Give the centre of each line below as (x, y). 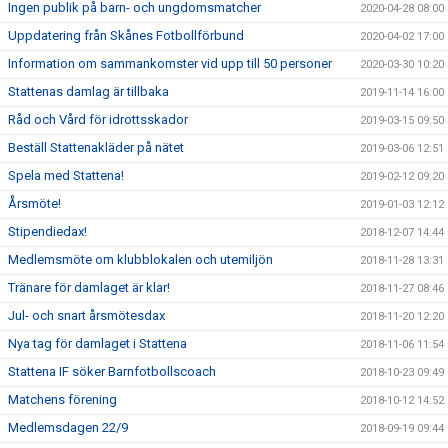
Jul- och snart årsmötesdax (86, 316)
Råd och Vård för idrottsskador (98, 120)
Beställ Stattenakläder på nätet (96, 148)
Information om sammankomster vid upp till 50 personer (170, 64)
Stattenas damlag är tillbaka (88, 92)
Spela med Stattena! (66, 176)
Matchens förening (62, 400)
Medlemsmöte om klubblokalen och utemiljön (140, 260)
